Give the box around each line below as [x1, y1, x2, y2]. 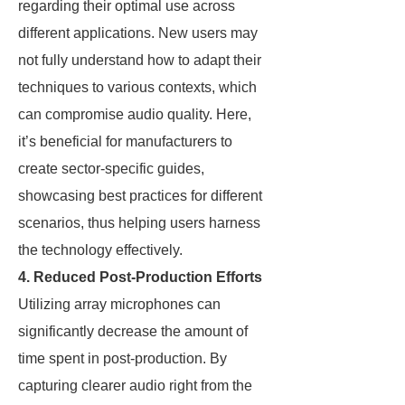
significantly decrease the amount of [18, 324, 248, 339]
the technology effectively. [18, 242, 183, 258]
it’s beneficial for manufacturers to [18, 134, 232, 149]
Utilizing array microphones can [18, 297, 221, 312]
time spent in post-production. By [18, 351, 227, 366]
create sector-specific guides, [18, 161, 204, 176]
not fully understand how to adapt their [18, 52, 261, 68]
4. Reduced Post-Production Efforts [18, 269, 262, 285]
